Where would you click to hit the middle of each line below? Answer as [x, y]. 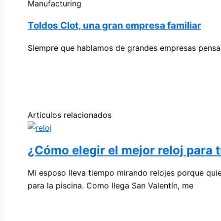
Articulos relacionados [70, 115]
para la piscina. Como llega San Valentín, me [110, 186]
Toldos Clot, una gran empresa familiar [114, 25]
